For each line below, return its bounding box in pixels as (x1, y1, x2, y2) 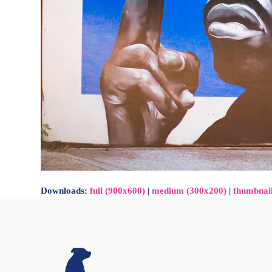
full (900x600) (90, 186, 146, 195)
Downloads (41, 186, 85, 195)
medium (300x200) (152, 186, 227, 195)
